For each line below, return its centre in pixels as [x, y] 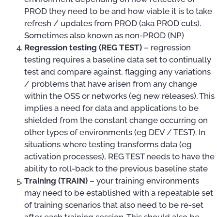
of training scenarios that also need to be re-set [114, 205]
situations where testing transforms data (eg [108, 144]
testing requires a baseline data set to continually [118, 59]
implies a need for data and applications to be [111, 108]
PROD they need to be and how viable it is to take [118, 11]
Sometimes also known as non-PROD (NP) [104, 35]
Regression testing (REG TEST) [83, 47]
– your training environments [143, 180]
